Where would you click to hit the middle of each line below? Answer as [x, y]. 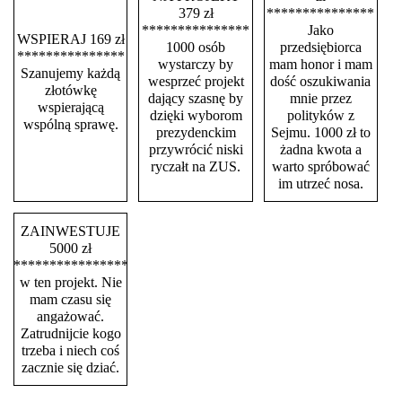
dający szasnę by [196, 98]
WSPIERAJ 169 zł [70, 39]
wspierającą [70, 107]
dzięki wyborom [196, 115]
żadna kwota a [320, 149]
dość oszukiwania [321, 81]
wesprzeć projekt [196, 81]
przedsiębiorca [320, 47]
